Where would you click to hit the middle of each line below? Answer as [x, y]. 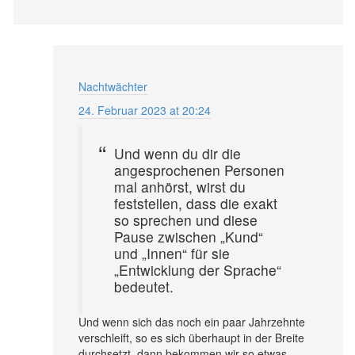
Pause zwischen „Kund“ [189, 236]
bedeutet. [144, 286]
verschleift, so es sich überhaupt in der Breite [191, 337]
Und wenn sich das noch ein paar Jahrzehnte [192, 321]
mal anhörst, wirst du [180, 186]
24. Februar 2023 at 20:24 [145, 110]
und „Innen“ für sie [172, 253]
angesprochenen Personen [199, 170]
